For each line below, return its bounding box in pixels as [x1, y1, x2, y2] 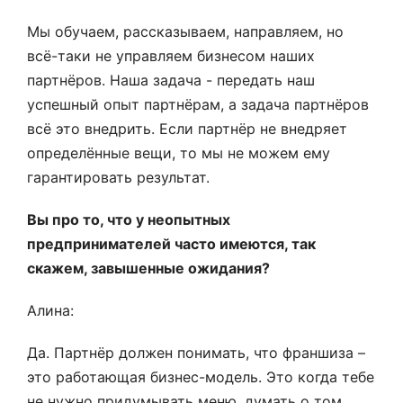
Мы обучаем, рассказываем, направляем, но [27, 22, 344, 40]
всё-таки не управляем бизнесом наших [27, 47, 315, 65]
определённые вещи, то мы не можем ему [27, 144, 330, 162]
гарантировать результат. [27, 168, 210, 186]
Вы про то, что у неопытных [27, 210, 230, 228]
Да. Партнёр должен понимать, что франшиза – [27, 344, 365, 362]
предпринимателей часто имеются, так [27, 235, 316, 253]
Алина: [27, 301, 74, 319]
